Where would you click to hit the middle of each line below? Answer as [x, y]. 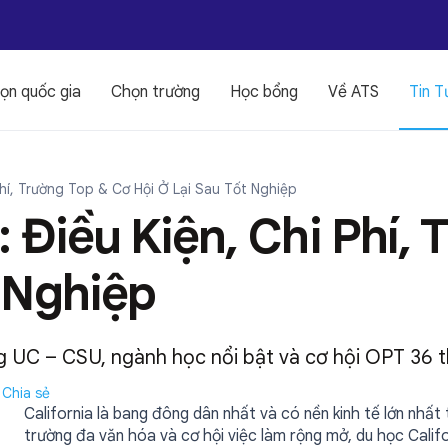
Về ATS [353, 92]
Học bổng [263, 92]
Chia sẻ [26, 393]
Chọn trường [155, 92]
